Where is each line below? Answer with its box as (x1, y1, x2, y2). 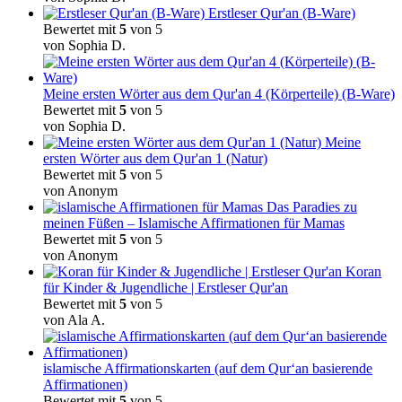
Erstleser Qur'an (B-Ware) (208, 5, 355, 22)
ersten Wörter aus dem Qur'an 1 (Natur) (43, 151, 267, 167)
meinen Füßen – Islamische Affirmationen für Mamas (43, 215, 345, 232)
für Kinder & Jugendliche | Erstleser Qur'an (43, 280, 288, 296)
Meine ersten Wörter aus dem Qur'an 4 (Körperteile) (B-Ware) (43, 86, 395, 102)
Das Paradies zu (267, 199, 357, 215)
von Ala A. (43, 312, 105, 328)
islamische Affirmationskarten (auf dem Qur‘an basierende (43, 361, 372, 377)
